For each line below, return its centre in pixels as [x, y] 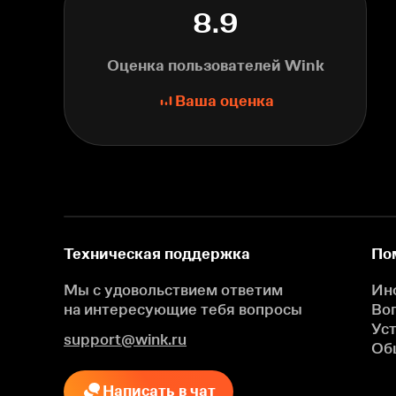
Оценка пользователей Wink [215, 65]
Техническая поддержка [157, 254]
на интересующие [130, 309]
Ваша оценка [224, 100]
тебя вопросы [250, 309]
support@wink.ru [125, 339]
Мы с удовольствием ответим [173, 290]
